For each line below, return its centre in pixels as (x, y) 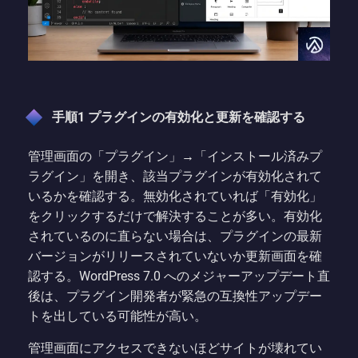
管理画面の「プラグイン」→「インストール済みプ (175, 157)
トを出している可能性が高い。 (117, 316)
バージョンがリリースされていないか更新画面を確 (175, 257)
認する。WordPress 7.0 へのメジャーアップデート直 (179, 276)
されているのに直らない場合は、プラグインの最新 (175, 237)
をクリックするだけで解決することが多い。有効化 (175, 217)
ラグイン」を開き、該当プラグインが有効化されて (175, 177)
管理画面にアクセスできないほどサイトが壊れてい (175, 348)
